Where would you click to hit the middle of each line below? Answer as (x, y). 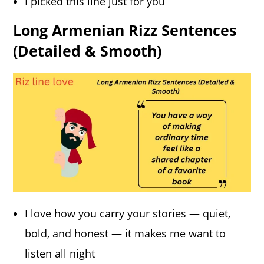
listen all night (60, 254)
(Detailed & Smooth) (88, 50)
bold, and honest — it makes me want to (126, 234)
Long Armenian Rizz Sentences (125, 30)
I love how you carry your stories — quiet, (128, 214)
